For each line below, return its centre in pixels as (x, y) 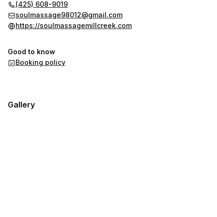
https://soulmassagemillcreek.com (74, 25)
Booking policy (40, 62)
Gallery (21, 105)
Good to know (31, 52)
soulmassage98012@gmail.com (69, 15)
